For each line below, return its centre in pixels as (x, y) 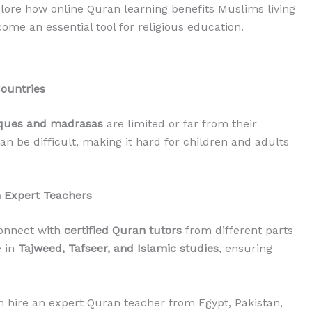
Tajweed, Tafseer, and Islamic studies (118, 249)
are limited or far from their (180, 123)
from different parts (237, 231)
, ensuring (245, 249)
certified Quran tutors (123, 231)
